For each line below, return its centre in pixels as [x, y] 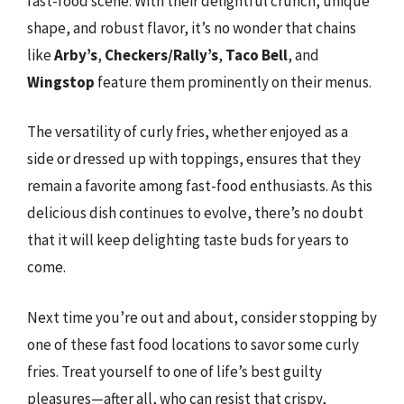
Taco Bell [257, 55]
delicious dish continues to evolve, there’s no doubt [195, 213]
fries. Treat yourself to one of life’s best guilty [174, 371]
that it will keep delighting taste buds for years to [188, 240]
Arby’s [76, 55]
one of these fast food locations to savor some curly [193, 344]
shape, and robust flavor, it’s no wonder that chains [192, 28]
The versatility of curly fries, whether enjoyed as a [188, 132]
